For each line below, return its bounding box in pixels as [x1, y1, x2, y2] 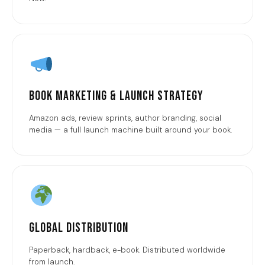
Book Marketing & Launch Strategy [29, 88, 203, 105]
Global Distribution [29, 219, 128, 236]
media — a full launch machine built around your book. [29, 125, 232, 135]
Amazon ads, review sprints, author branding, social [29, 113, 221, 124]
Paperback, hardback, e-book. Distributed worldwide [29, 244, 225, 255]
